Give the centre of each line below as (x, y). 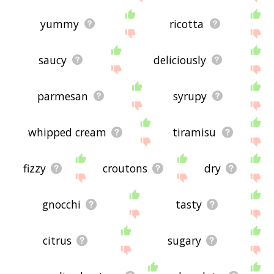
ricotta (187, 24)
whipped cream (67, 132)
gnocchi (62, 204)
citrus (57, 240)
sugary (185, 240)
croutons (125, 168)
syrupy (190, 96)
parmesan (63, 96)
